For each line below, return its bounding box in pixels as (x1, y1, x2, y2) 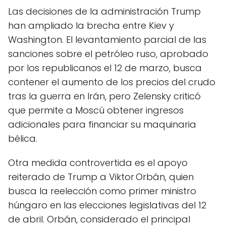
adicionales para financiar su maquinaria (8, 118, 196, 131)
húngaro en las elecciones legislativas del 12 (8, 199, 206, 211)
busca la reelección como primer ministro (8, 185, 196, 197)
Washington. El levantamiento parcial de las (8, 33, 206, 46)
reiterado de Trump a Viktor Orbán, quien (8, 171, 194, 183)
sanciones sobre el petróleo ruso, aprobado (8, 47, 208, 60)
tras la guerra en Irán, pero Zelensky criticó (8, 90, 201, 102)
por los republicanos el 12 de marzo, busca (8, 62, 202, 74)
